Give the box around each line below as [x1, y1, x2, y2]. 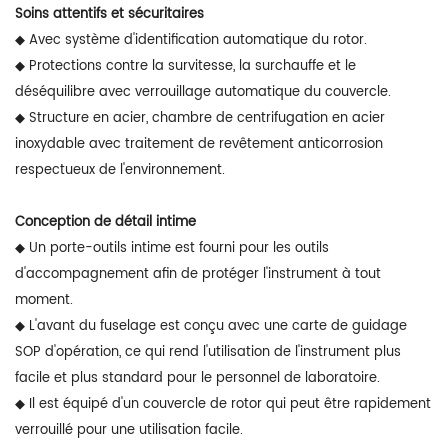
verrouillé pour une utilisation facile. [15, 420, 243, 440]
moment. [15, 290, 73, 310]
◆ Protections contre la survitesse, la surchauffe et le [15, 56, 356, 76]
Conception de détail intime [15, 212, 196, 232]
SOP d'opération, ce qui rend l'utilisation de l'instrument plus [15, 342, 401, 362]
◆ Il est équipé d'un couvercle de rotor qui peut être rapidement [15, 394, 431, 414]
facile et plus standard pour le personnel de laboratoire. [15, 368, 380, 388]
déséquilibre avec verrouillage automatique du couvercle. [15, 82, 391, 102]
